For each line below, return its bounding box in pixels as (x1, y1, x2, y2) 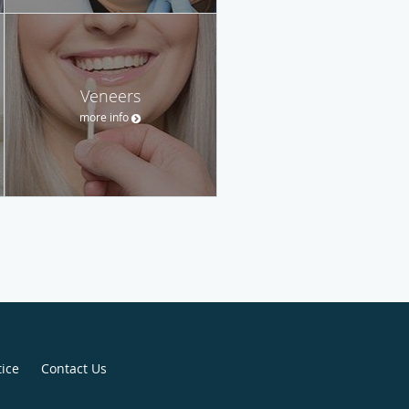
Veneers (80, 84, 141, 107)
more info (79, 109, 129, 124)
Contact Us (40, 360, 107, 378)
